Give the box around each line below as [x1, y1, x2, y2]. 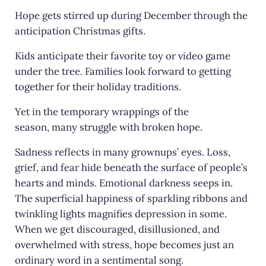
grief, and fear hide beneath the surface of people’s [14, 161, 248, 175]
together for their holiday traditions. [14, 80, 181, 94]
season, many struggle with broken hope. [14, 121, 202, 134]
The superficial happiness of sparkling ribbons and [14, 192, 248, 205]
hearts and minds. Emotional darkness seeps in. [14, 176, 233, 190]
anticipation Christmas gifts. [14, 24, 145, 38]
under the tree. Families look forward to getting [14, 65, 231, 78]
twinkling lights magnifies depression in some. [14, 207, 227, 221]
